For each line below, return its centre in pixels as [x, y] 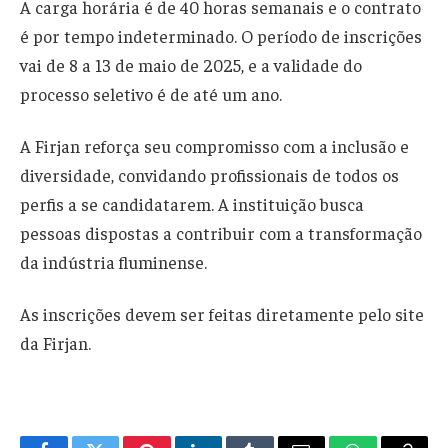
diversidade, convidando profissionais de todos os [209, 175]
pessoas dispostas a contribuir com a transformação [221, 233]
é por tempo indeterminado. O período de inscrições [221, 36]
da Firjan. [55, 342]
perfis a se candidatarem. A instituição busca [192, 204]
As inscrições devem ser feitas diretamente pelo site [222, 313]
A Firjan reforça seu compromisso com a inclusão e [214, 146]
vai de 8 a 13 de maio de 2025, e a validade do [191, 65]
